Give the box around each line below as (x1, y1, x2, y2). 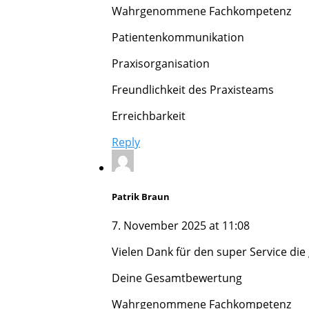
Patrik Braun (112, 190, 170, 203)
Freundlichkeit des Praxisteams (112, 81, 274, 97)
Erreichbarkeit (112, 108, 186, 123)
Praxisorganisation (112, 55, 210, 71)
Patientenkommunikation (112, 29, 244, 45)
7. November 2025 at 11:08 (112, 218, 250, 234)
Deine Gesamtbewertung (112, 270, 242, 286)
